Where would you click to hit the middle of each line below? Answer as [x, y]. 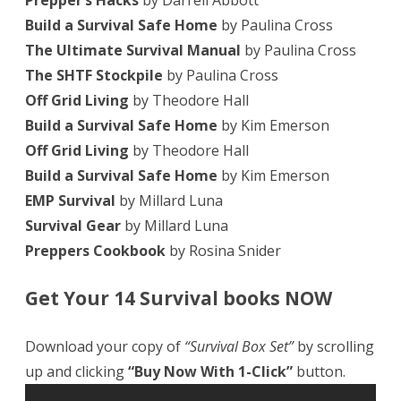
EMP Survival [70, 201]
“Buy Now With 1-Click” [210, 372]
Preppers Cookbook [95, 251]
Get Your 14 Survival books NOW [179, 299]
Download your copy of [105, 347]
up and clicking [77, 372]
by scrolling [334, 347]
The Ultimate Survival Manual [133, 51]
